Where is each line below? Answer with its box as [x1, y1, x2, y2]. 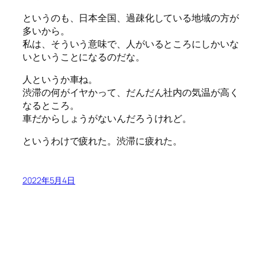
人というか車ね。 [22, 72, 98, 86]
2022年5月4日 [22, 174, 76, 186]
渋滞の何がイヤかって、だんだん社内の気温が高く [22, 85, 239, 99]
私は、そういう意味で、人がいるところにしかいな [22, 37, 239, 50]
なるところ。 [22, 98, 79, 112]
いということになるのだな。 [22, 50, 145, 63]
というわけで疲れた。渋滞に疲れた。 [22, 134, 183, 148]
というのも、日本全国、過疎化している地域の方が [22, 11, 239, 24]
